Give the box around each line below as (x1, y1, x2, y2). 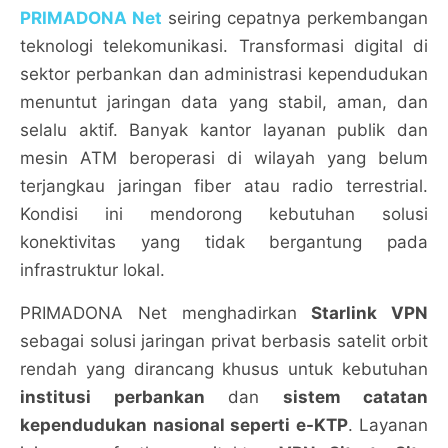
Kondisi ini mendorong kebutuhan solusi (20, 204, 428, 224)
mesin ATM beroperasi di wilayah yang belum (20, 148, 428, 168)
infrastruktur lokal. (20, 260, 165, 280)
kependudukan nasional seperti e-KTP (20, 415, 348, 435)
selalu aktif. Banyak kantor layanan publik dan (20, 120, 428, 140)
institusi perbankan (20, 387, 205, 407)
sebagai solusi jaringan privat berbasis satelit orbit (20, 331, 428, 351)
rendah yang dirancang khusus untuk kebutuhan (20, 359, 428, 379)
